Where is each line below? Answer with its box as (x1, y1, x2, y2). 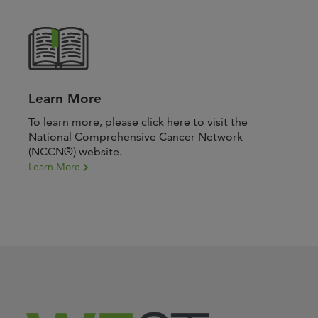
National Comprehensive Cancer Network (28, 130, 243, 143)
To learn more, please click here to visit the (28, 115, 248, 128)
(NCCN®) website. (28, 145, 122, 158)
